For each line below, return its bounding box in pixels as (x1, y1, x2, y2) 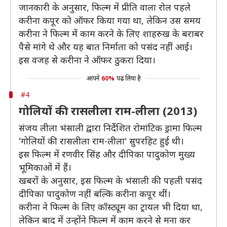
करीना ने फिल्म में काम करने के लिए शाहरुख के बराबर (19, 27, 204, 40)
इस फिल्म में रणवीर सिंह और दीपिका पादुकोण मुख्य (19, 148, 195, 160)
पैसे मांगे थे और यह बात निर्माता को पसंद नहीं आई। (19, 41, 193, 53)
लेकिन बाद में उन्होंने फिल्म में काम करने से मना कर (19, 214, 191, 226)
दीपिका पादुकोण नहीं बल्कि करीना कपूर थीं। (19, 187, 171, 200)
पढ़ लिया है (116, 74, 141, 83)
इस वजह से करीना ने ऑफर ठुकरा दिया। (19, 54, 156, 66)
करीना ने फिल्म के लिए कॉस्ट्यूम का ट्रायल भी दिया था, (19, 201, 203, 213)
